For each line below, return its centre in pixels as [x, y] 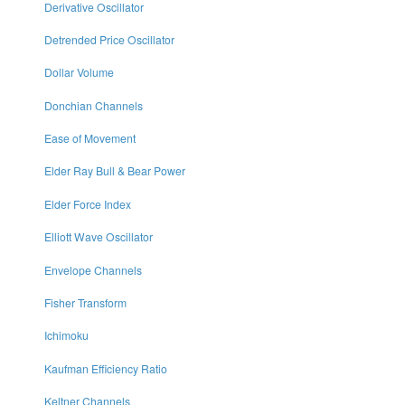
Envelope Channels [93, 269]
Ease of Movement [89, 138]
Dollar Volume [79, 72]
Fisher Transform [85, 302]
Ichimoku [66, 335]
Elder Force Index [87, 203]
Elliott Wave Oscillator [98, 237]
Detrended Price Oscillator [109, 39]
